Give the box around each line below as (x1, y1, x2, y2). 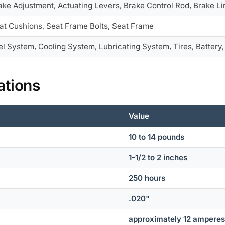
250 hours (129, 173, 166, 183)
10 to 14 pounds (129, 132, 185, 142)
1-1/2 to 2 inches (129, 153, 188, 163)
